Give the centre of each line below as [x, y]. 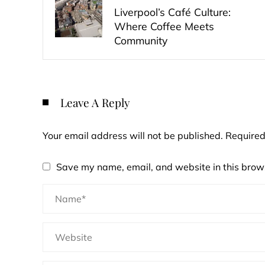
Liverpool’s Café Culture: [172, 12]
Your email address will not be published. [133, 135]
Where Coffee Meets [164, 26]
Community [141, 40]
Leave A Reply [95, 102]
